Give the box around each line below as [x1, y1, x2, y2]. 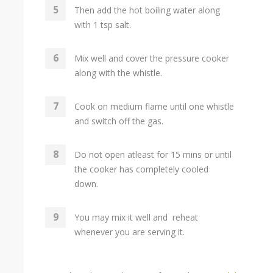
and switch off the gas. [74, 115, 163, 127]
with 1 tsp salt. [74, 19, 131, 30]
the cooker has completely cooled [74, 163, 208, 175]
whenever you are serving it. [74, 226, 185, 238]
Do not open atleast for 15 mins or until [74, 149, 232, 160]
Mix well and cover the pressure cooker [74, 52, 232, 64]
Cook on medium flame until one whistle [74, 101, 234, 112]
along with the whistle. [74, 67, 162, 79]
